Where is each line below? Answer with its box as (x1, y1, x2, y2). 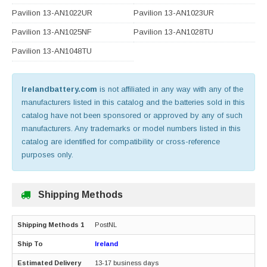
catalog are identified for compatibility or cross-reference (21, 136, 220, 146)
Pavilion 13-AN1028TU (133, 27, 213, 36)
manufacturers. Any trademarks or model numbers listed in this (21, 123, 241, 133)
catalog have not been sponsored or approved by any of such (21, 110, 243, 120)
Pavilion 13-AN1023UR (133, 8, 214, 17)
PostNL (95, 221, 117, 228)
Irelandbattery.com (21, 84, 97, 94)
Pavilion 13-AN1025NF (12, 27, 92, 36)
